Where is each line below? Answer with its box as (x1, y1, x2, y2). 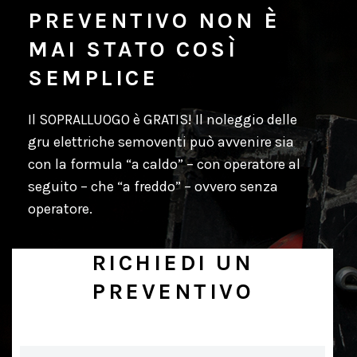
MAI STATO (28, 36, 168, 62)
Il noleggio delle (192, 111, 297, 128)
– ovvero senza (181, 178, 278, 195)
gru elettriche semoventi (28, 133, 186, 151)
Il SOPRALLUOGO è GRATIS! (28, 111, 192, 128)
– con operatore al (183, 155, 300, 173)
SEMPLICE (28, 65, 158, 91)
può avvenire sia (186, 133, 294, 151)
